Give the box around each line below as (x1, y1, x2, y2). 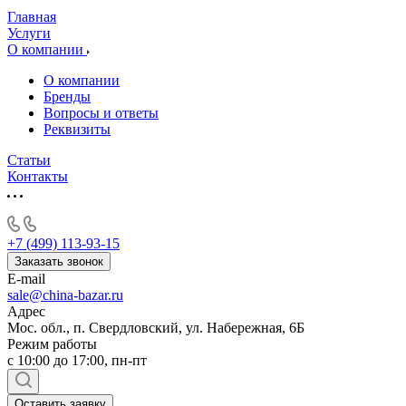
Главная (7, 9, 56, 25)
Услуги (7, 25, 51, 42)
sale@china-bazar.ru (7, 287, 123, 304)
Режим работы (7, 336, 97, 353)
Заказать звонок (14, 255, 103, 269)
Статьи (7, 152, 51, 169)
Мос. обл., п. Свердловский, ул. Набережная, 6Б (7, 320, 304, 336)
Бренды (43, 89, 91, 105)
